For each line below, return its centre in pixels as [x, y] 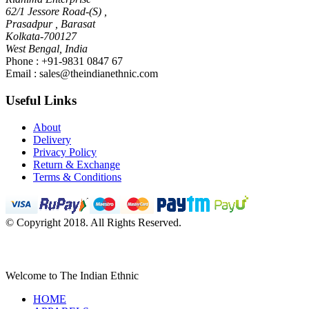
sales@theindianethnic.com [99, 74]
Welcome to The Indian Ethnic [72, 276]
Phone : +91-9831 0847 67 [64, 61]
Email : [22, 74]
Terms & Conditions [77, 177]
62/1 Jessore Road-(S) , [56, 12]
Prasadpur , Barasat [50, 24]
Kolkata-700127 [41, 37]
